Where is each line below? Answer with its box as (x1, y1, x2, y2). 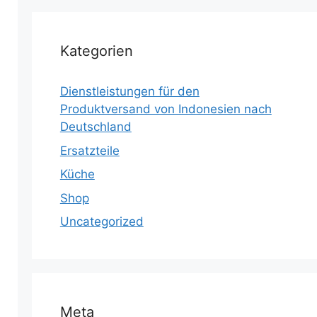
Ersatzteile (59, 143, 120, 158)
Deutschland (59, 120, 132, 134)
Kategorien (59, 42, 133, 59)
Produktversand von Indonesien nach (59, 102, 272, 116)
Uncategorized (59, 214, 144, 229)
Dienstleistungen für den (59, 84, 200, 98)
